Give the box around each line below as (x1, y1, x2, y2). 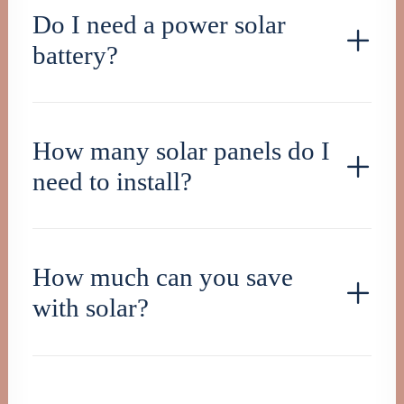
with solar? (32, 293, 149, 322)
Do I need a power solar (32, 10, 286, 39)
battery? (32, 41, 118, 69)
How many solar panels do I (32, 136, 330, 165)
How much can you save (32, 262, 293, 291)
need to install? (32, 167, 192, 196)
